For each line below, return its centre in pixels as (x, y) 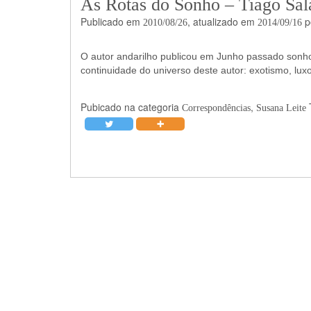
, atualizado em (222, 21)
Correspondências (216, 108)
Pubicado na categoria (131, 107)
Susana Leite (281, 108)
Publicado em (111, 21)
